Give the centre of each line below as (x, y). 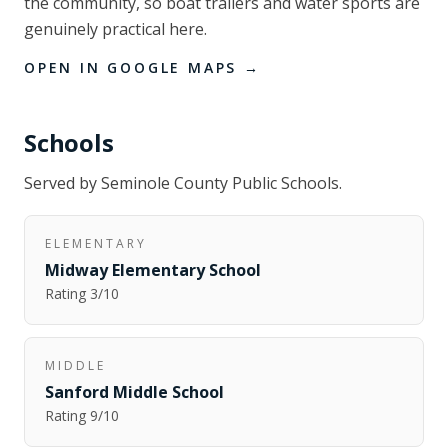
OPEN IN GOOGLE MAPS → (142, 67)
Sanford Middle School (134, 392)
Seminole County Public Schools (220, 183)
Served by (62, 183)
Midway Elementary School (153, 270)
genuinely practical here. (115, 29)
